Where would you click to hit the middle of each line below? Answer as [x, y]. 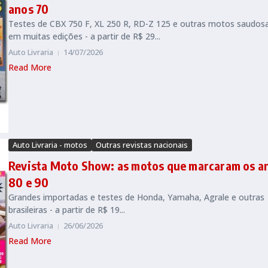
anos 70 [29, 9]
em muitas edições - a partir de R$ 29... [84, 36]
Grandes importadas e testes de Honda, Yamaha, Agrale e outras [136, 197]
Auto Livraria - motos [50, 145]
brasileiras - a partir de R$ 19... [67, 210]
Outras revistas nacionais [142, 145]
